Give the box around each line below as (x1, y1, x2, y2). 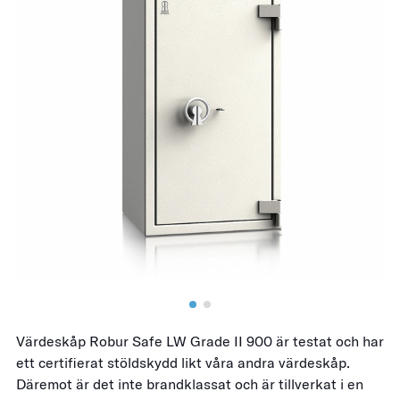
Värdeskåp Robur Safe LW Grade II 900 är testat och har (16, 332, 384, 350)
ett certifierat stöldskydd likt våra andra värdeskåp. (16, 354, 350, 371)
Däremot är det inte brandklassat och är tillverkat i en (16, 375, 363, 393)
